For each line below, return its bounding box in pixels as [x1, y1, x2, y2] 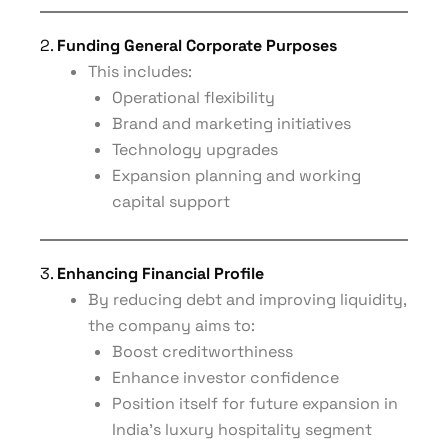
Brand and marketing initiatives [112, 113, 351, 134]
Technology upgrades [112, 139, 278, 160]
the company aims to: [88, 315, 255, 336]
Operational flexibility [112, 87, 275, 108]
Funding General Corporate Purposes [57, 35, 337, 56]
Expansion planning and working [112, 165, 361, 186]
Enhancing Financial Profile [57, 263, 264, 284]
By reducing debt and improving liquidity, [88, 289, 406, 310]
